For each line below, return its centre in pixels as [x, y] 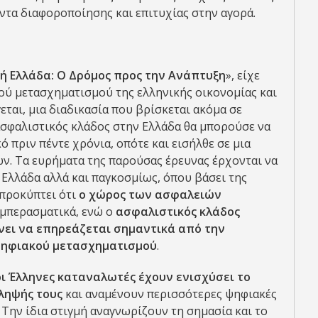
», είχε [243, 75]
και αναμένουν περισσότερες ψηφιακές [170, 294]
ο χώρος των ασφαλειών [150, 194]
